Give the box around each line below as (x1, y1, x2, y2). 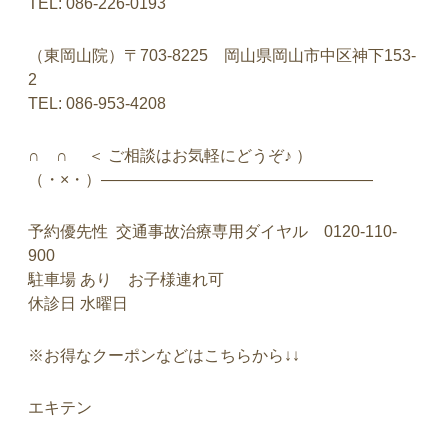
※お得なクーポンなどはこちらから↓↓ (28, 347, 300, 364)
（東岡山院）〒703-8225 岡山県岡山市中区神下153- (28, 47, 416, 64)
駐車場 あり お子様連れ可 (28, 271, 224, 288)
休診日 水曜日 (28, 295, 128, 312)
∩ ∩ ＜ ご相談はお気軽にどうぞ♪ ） (28, 147, 312, 164)
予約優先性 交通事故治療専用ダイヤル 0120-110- (28, 223, 397, 240)
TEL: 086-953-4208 (28, 95, 166, 112)
